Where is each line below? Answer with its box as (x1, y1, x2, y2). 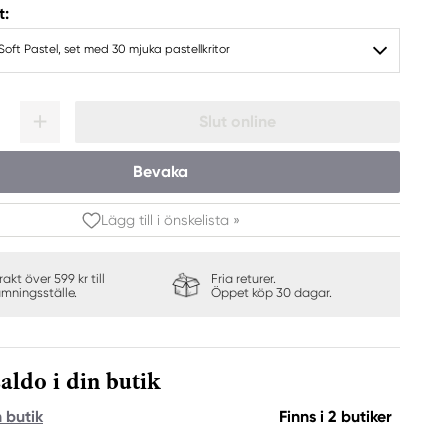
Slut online (199, 112, 276, 131)
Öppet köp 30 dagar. (210, 285, 332, 300)
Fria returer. (210, 271, 276, 286)
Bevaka (132, 162, 188, 181)
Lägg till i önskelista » (100, 212, 240, 228)
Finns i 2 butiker (279, 407, 392, 426)
